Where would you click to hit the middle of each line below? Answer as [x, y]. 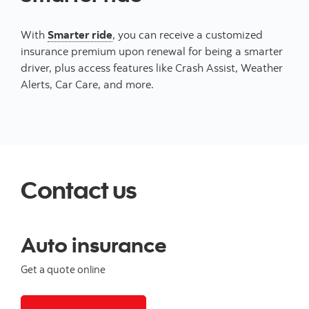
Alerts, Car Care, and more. [89, 84]
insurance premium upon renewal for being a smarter [152, 51]
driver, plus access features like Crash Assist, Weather [152, 68]
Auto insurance [94, 244]
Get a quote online [63, 269]
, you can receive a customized [188, 34]
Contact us [78, 189]
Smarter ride [80, 34]
